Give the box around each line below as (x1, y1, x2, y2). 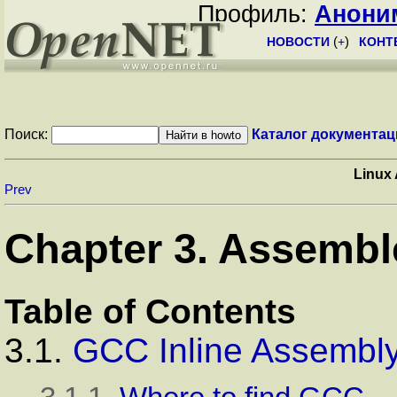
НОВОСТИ (267, 35, 330, 49)
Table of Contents (4, 292, 296, 331)
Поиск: (4, 127, 51, 142)
